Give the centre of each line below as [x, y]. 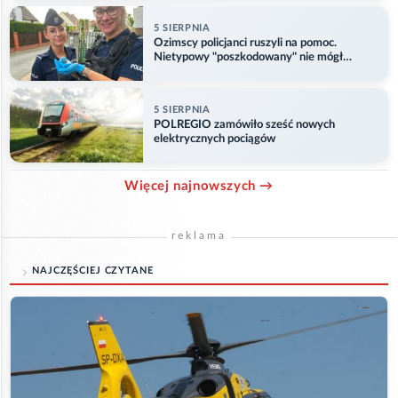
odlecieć [174, 71]
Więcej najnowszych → [199, 187]
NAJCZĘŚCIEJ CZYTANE [93, 271]
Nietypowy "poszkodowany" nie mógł [248, 57]
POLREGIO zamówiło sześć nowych [244, 124]
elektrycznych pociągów [215, 139]
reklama [199, 236]
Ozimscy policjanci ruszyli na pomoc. [245, 43]
